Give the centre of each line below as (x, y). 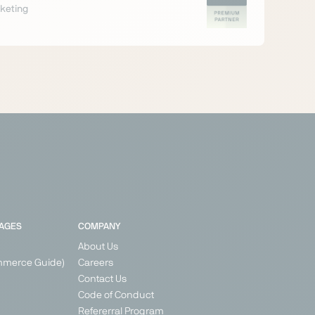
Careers (95, 263)
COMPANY (99, 227)
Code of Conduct (116, 296)
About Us (98, 247)
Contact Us (102, 279)
